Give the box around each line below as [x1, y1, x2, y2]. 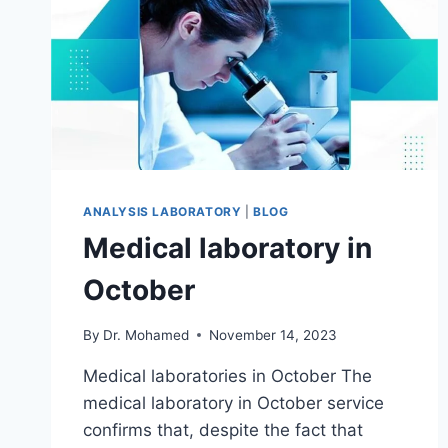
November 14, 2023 [209, 326, 338, 343]
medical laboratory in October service [83, 392, 384, 413]
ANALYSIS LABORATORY [83, 204, 242, 220]
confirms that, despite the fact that [83, 419, 363, 440]
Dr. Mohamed [103, 326, 190, 343]
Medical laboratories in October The [83, 365, 372, 386]
